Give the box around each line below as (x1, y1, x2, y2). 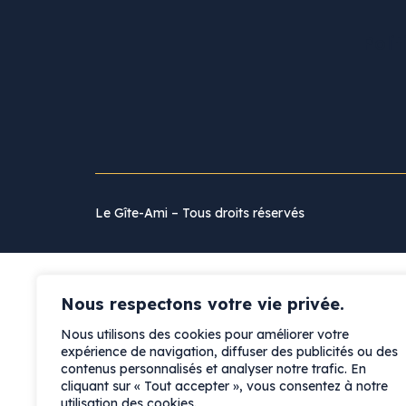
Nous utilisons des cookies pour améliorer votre (61, 326, 349, 343)
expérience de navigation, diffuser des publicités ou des (61, 343, 398, 360)
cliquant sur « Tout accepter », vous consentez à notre (61, 378, 388, 394)
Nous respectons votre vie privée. (61, 294, 344, 314)
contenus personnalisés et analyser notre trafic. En (61, 361, 366, 377)
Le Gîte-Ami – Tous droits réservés (95, 204, 305, 221)
